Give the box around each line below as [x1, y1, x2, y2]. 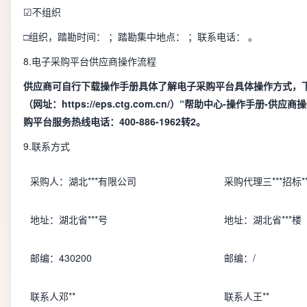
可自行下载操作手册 [52, 78, 138, 93]
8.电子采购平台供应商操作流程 [23, 53, 156, 68]
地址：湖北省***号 [30, 212, 108, 226]
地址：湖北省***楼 [224, 212, 302, 226]
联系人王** [224, 288, 269, 303]
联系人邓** [30, 288, 75, 303]
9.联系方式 [23, 138, 70, 153]
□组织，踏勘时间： [23, 29, 106, 43]
